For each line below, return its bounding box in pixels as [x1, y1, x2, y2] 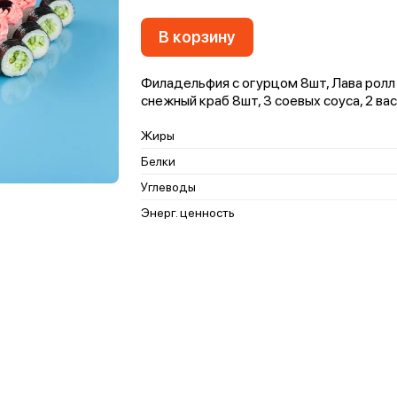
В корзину [159, 27, 236, 46]
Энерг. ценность [141, 206, 235, 220]
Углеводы [141, 180, 196, 194]
